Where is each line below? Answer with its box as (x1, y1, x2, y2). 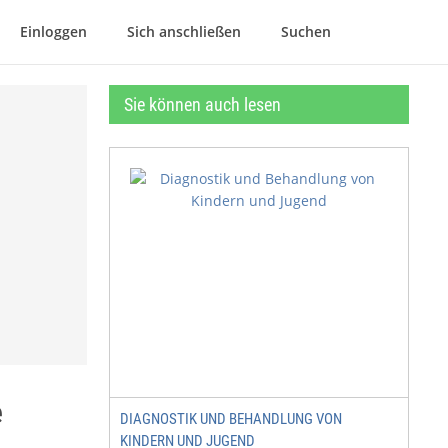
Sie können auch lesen (124, 94, 281, 115)
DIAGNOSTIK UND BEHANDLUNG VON (120, 410, 342, 428)
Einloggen (20, 22, 87, 41)
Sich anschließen (127, 22, 241, 41)
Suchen (281, 22, 331, 41)
